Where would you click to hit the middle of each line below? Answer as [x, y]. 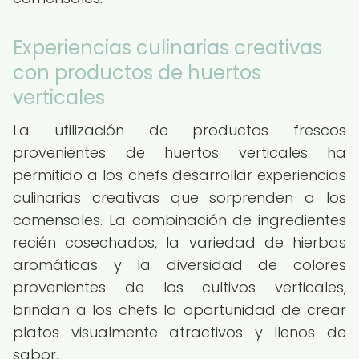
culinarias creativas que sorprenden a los [179, 198]
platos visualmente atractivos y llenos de [179, 332]
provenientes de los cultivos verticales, [179, 287]
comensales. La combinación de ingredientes [179, 220]
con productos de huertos [137, 73]
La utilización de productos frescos [179, 130]
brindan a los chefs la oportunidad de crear [179, 310]
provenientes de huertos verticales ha [179, 153]
